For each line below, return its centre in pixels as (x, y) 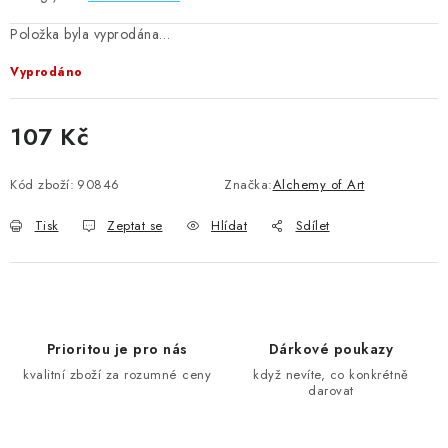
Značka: (248, 184)
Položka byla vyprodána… (90, 33)
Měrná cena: (48, 159)
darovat (331, 390)
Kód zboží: (42, 184)
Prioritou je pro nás (117, 348)
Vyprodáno (46, 71)
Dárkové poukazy (331, 348)
